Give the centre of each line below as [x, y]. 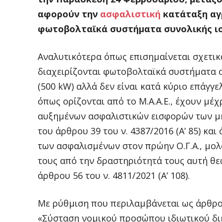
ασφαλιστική [132, 14]
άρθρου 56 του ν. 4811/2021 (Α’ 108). [114, 176]
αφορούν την [69, 14]
